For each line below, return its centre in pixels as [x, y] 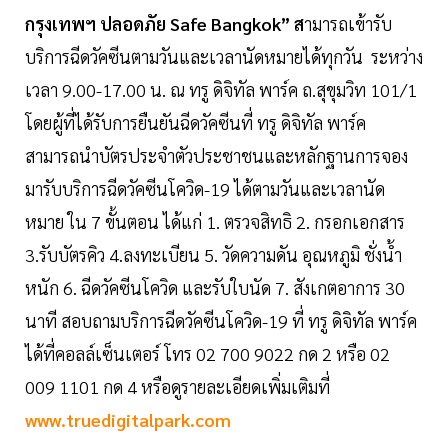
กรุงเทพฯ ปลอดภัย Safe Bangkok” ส [164, 23]
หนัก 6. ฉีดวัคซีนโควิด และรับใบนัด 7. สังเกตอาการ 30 [215, 287]
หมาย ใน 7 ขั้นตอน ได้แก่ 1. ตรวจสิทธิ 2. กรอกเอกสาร [215, 221]
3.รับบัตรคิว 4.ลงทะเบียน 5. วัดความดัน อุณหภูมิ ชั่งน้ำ [213, 254]
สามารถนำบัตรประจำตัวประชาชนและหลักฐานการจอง [216, 155]
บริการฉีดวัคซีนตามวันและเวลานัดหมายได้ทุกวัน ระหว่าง [224, 56]
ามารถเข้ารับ [348, 23]
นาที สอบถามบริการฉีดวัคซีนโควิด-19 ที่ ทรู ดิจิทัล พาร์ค [221, 320]
